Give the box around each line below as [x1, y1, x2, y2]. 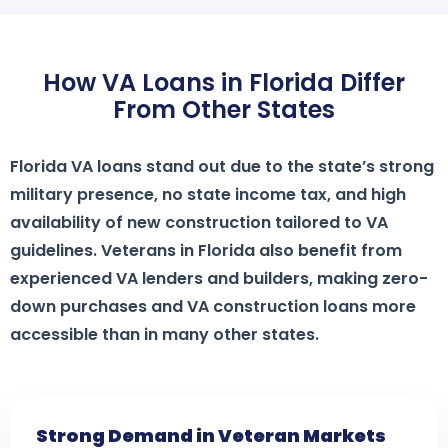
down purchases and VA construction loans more [10, 295, 416, 318]
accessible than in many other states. [10, 323, 319, 346]
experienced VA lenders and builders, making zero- [10, 267, 428, 290]
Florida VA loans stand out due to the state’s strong [10, 155, 434, 178]
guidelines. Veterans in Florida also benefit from [10, 239, 402, 262]
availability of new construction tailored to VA [10, 211, 388, 234]
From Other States [113, 93, 335, 126]
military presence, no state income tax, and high [10, 183, 406, 206]
